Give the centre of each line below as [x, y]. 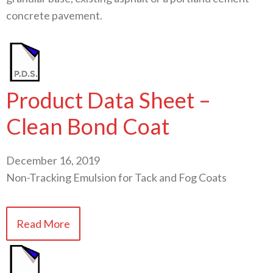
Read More [43, 223]
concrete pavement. [54, 15]
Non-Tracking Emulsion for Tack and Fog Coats [116, 177]
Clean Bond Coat [88, 126]
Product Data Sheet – [108, 100]
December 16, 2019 [53, 160]
